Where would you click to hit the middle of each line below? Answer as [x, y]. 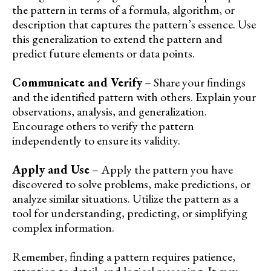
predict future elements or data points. [103, 54]
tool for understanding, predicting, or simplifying [130, 213]
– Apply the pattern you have [161, 170]
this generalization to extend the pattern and [117, 39]
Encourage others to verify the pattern [103, 126]
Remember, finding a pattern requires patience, [124, 257]
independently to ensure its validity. [96, 141]
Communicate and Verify [77, 83]
